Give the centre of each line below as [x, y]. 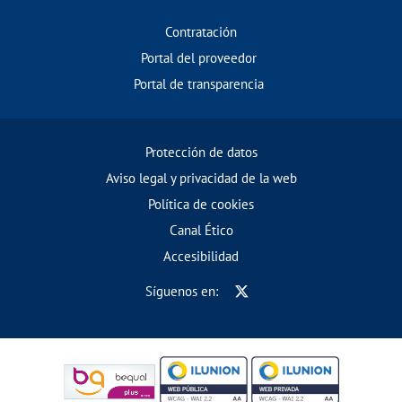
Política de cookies [201, 205]
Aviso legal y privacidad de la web [201, 179]
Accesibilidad [201, 257]
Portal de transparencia [199, 83]
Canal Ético [201, 231]
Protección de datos [201, 153]
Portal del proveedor [199, 57]
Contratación [201, 31]
